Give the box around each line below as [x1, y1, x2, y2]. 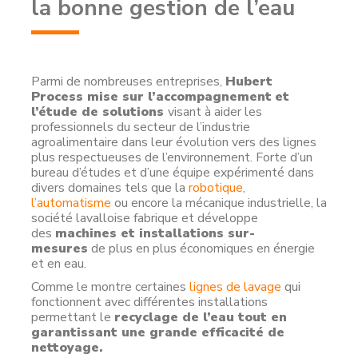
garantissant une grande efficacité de [31, 324, 284, 341]
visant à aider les [168, 103, 262, 121]
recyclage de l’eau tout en [114, 308, 287, 326]
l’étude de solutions [31, 103, 168, 121]
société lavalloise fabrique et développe [31, 209, 258, 227]
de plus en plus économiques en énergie [88, 240, 315, 257]
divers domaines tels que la [31, 179, 189, 197]
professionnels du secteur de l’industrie [31, 118, 250, 136]
